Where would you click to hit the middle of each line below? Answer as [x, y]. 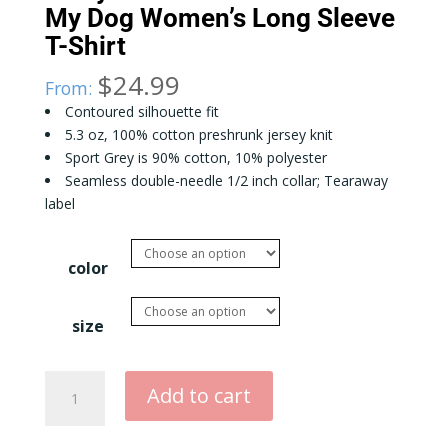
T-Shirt [85, 46]
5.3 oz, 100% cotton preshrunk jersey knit [198, 135]
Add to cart [198, 396]
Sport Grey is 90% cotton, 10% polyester [195, 158]
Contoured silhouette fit [141, 112]
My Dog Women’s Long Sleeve [219, 18]
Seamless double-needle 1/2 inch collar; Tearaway [226, 181]
